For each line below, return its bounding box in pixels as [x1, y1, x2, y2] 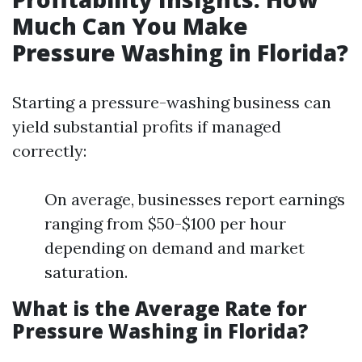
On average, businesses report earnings [44, 189, 345, 209]
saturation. [44, 262, 128, 282]
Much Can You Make [12, 11, 248, 41]
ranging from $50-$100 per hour [44, 213, 286, 234]
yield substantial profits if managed [12, 116, 281, 137]
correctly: [12, 141, 86, 161]
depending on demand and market [44, 238, 305, 258]
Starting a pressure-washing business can [12, 92, 331, 112]
